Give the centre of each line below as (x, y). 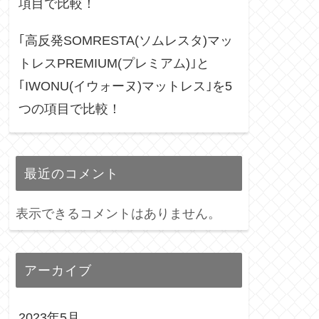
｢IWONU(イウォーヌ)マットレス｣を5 (125, 87)
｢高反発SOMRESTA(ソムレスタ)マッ (126, 41)
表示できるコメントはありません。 (118, 213)
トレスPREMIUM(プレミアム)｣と (114, 64)
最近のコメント (72, 173)
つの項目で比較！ (70, 109)
